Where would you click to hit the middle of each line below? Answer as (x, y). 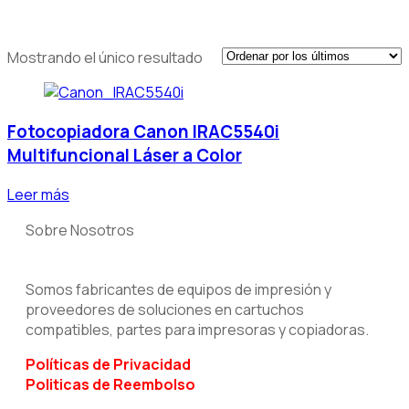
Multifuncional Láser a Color (125, 155)
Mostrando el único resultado (105, 58)
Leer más (38, 194)
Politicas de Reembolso (110, 384)
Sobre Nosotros (80, 230)
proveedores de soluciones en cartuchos (165, 309)
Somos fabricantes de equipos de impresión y (178, 289)
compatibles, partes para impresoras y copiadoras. (197, 329)
